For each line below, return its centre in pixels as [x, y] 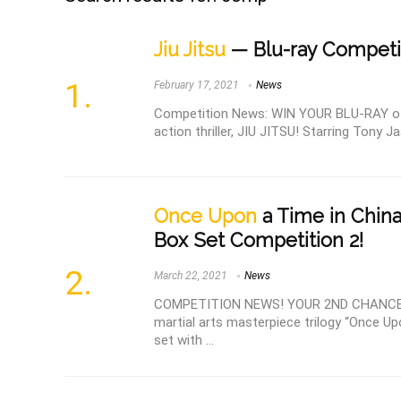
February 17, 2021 [196, 85]
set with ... [184, 341]
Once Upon [205, 217]
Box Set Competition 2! [259, 241]
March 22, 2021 [191, 276]
